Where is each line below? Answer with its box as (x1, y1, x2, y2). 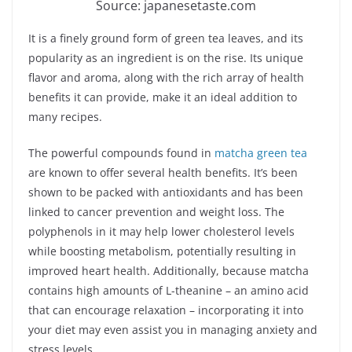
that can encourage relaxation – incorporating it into (28, 302, 303, 317)
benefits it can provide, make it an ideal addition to (28, 89, 297, 104)
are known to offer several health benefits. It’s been (28, 164, 298, 180)
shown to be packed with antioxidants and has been (28, 184, 303, 200)
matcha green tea (214, 145, 307, 160)
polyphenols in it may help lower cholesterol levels (28, 223, 295, 239)
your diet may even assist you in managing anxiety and (28, 321, 317, 337)
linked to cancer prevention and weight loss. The (28, 203, 284, 219)
